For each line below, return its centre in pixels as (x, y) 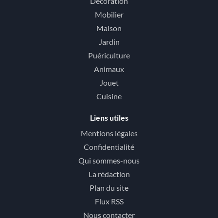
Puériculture (109, 55)
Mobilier (109, 14)
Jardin (109, 41)
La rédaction (109, 174)
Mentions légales (109, 133)
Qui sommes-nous (109, 160)
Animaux (109, 69)
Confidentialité (109, 146)
